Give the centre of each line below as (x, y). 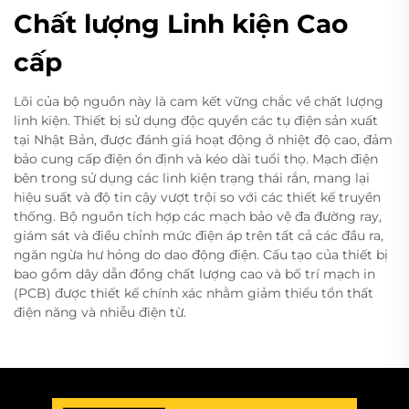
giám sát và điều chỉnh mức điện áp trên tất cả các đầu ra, (199, 235)
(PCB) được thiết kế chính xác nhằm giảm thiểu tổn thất (194, 293)
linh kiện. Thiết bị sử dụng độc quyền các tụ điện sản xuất (196, 120)
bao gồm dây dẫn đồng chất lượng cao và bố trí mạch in (194, 273)
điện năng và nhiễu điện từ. (100, 312)
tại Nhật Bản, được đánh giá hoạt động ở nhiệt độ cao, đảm (203, 139)
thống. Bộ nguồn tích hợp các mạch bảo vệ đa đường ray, (198, 216)
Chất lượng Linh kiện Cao (181, 23)
